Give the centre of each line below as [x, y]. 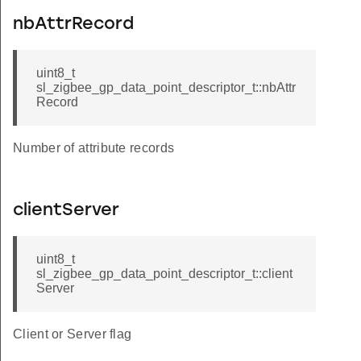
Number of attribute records [94, 148]
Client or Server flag [73, 334]
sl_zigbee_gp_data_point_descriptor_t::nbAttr [166, 88]
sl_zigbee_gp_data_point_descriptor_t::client [164, 274]
